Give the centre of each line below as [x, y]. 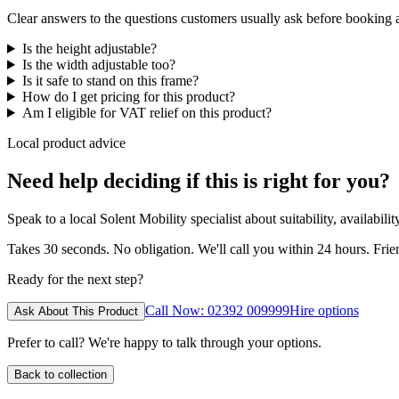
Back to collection [61, 374]
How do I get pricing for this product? [128, 96]
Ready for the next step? [75, 279]
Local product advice [66, 142]
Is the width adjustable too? [98, 64]
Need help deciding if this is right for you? [199, 180]
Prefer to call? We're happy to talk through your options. [164, 342]
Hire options [324, 310]
